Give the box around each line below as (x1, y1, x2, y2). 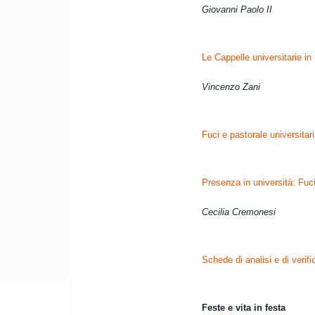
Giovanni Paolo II (202, 4, 272, 15)
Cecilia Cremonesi (202, 207, 276, 218)
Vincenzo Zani (202, 82, 260, 93)
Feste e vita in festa (202, 302, 285, 314)
